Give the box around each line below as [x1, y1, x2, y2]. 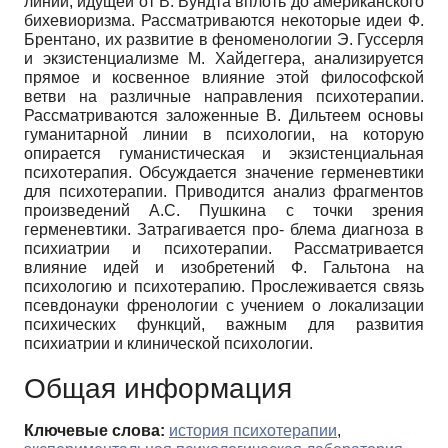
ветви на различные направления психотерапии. [24, 88, 424, 106]
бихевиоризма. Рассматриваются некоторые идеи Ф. [24, 12, 424, 30]
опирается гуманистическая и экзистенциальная [24, 145, 424, 163]
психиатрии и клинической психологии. [24, 335, 313, 353]
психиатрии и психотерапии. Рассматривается [24, 240, 424, 258]
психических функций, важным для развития [24, 316, 424, 334]
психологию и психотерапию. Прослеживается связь [24, 278, 424, 296]
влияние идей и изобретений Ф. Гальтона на [24, 259, 424, 277]
